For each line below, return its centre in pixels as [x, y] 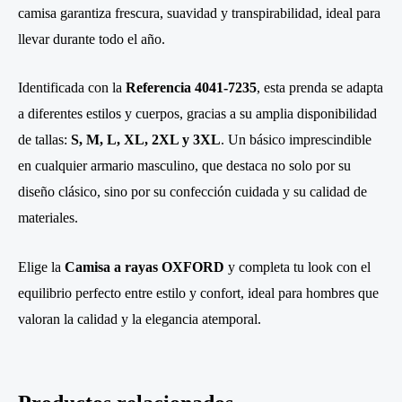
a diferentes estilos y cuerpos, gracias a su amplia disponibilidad [197, 114]
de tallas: [44, 140]
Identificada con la [72, 88]
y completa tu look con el [297, 267]
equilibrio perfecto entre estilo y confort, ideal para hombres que [198, 293]
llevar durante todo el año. [92, 39]
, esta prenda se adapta [320, 88]
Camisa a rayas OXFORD [144, 267]
